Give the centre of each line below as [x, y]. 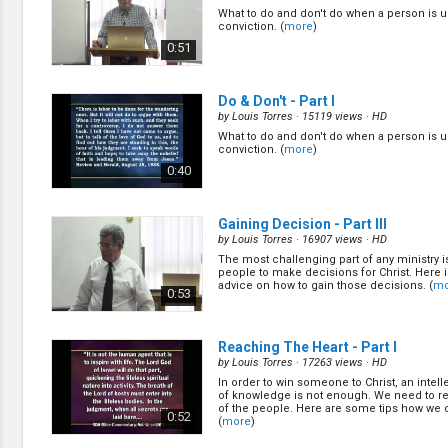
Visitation [63, 192]
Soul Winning [74, 154]
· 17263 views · [332, 362]
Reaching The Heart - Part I [307, 347]
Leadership [69, 78]
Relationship [72, 116]
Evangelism [69, 21]
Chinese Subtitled [88, 265]
